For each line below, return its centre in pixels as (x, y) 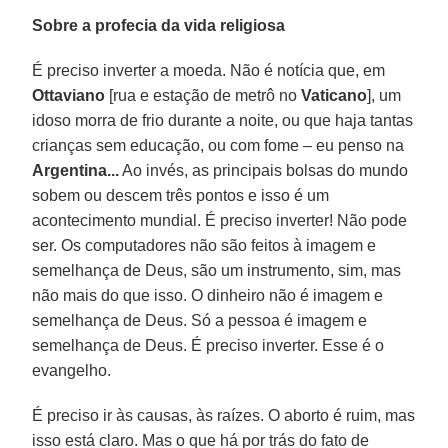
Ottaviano (69, 95)
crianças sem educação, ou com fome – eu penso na (218, 145)
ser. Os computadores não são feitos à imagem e (204, 245)
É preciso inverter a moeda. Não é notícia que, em (209, 70)
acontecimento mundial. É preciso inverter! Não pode (220, 220)
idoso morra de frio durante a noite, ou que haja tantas (223, 120)
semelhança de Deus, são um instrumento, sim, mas (217, 270)
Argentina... (76, 170)
